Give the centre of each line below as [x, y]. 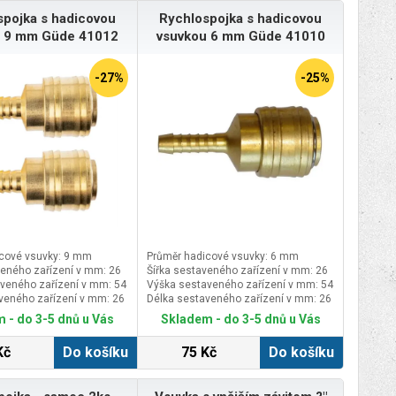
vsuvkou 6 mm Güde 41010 [240, 36]
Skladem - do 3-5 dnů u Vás [240, 320]
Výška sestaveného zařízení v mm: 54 [240, 285]
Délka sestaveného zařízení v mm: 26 [239, 299]
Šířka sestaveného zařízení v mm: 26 [237, 271]
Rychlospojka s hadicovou [240, 18]
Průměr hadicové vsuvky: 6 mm [223, 257]
